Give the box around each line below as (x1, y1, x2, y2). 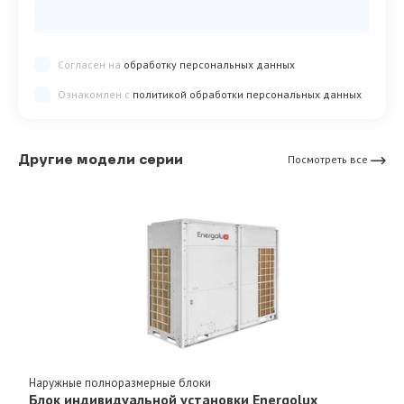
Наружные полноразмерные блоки (28, 375, 211, 391)
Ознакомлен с (57, 87, 133, 102)
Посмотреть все (287, 152, 368, 167)
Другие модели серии (18, 151, 184, 167)
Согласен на (57, 58, 124, 72)
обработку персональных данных (123, 58, 295, 72)
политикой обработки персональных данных (132, 87, 362, 102)
